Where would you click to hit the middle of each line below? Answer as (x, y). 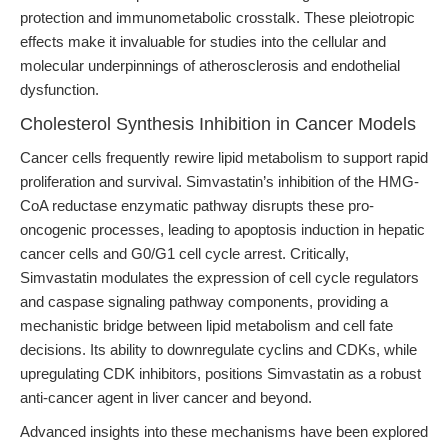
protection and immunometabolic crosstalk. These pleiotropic (217, 17)
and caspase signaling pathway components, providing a (204, 301)
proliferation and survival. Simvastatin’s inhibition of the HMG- (219, 181)
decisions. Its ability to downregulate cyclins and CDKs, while (218, 349)
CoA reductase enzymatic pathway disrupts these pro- (197, 205)
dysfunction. (59, 89)
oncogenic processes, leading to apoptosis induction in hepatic (222, 229)
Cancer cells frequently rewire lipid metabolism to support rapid (224, 157)
